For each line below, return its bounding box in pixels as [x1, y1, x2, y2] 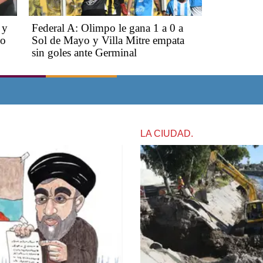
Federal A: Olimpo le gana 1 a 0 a [32, 22, 183, 35]
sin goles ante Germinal [32, 46, 137, 59]
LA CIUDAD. [140, 129, 193, 139]
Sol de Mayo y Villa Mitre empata [32, 34, 184, 47]
